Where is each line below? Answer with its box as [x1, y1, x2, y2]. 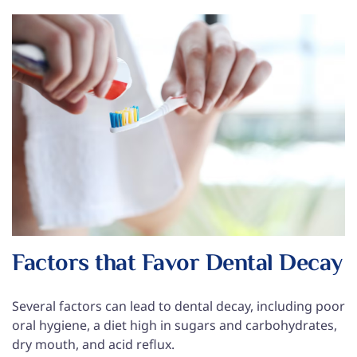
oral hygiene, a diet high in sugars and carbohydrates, [12, 316, 337, 335]
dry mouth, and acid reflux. [12, 335, 175, 354]
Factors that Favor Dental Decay [12, 245, 343, 284]
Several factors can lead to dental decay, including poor [12, 297, 345, 316]
